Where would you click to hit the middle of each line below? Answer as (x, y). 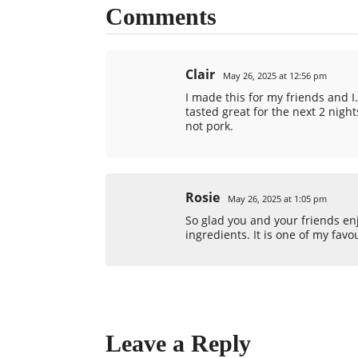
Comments (161, 16)
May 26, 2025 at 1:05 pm (277, 199)
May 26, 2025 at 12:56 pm (275, 76)
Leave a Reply (178, 343)
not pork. (209, 126)
